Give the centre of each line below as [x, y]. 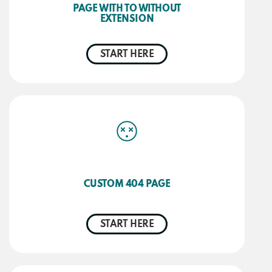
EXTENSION [127, 19]
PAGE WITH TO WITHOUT [127, 9]
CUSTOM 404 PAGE [127, 184]
